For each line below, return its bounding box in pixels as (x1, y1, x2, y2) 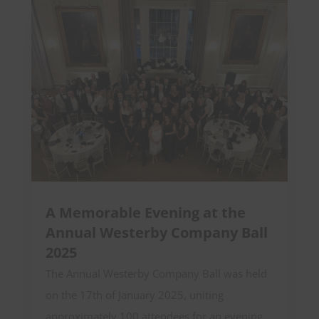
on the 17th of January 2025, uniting (45, 287, 224, 302)
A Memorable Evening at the (45, 202, 246, 222)
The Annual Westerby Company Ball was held (45, 266, 267, 281)
